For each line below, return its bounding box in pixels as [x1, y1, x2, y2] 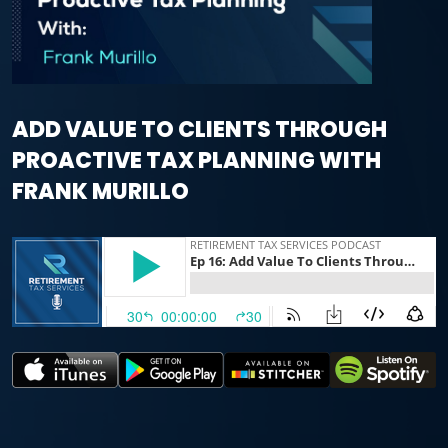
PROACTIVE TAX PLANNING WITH [12, 144, 381, 176]
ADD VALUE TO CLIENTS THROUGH [12, 113, 387, 145]
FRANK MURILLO [12, 175, 189, 207]
